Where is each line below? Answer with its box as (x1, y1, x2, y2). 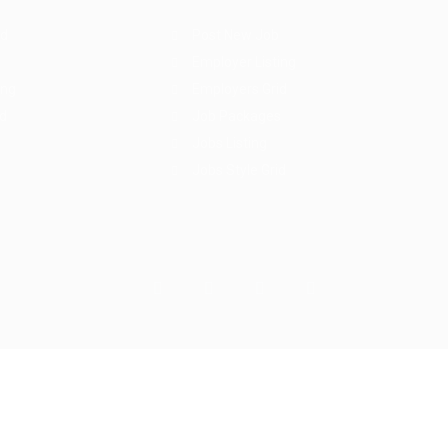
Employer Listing (192, 53, 296, 70)
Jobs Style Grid (192, 161, 286, 178)
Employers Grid (192, 80, 287, 97)
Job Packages (192, 107, 281, 124)
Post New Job (192, 26, 279, 43)
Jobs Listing (192, 134, 267, 151)
